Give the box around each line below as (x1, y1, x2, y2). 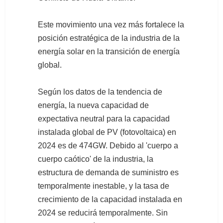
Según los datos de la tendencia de (38, 88, 162, 97)
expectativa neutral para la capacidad (38, 114, 170, 123)
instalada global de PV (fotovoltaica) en (38, 128, 176, 137)
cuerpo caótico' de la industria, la (38, 155, 153, 164)
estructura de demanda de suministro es (38, 168, 179, 177)
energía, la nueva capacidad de (38, 101, 149, 110)
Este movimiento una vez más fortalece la (38, 20, 184, 29)
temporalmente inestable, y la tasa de (38, 182, 169, 191)
